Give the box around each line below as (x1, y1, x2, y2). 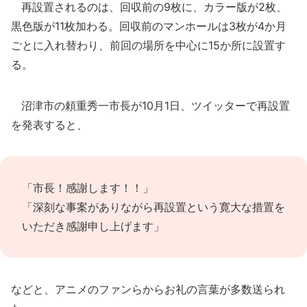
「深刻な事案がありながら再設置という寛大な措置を (22, 200, 285, 214)
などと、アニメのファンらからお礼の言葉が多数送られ (11, 282, 285, 296)
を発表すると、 (11, 118, 88, 132)
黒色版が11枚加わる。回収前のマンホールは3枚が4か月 (11, 19, 286, 33)
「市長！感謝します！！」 (22, 181, 153, 195)
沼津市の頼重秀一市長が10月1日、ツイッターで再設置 (11, 99, 290, 112)
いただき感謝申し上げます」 (22, 219, 164, 233)
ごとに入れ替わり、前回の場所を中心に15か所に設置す (11, 38, 286, 52)
